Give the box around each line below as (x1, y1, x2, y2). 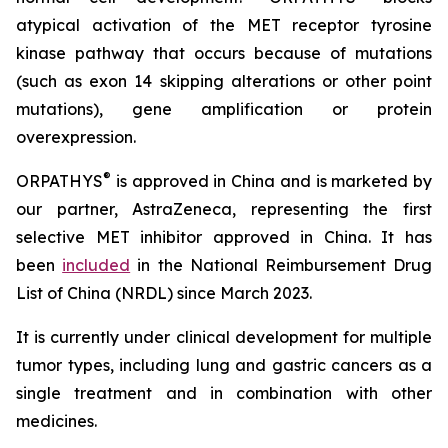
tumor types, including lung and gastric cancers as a (16, 355, 432, 375)
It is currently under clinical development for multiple (16, 327, 432, 347)
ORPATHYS (16, 171, 103, 191)
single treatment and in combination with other (16, 383, 432, 403)
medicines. (16, 411, 97, 431)
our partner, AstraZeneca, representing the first (16, 199, 432, 219)
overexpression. (16, 127, 136, 147)
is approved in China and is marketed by (111, 171, 432, 191)
